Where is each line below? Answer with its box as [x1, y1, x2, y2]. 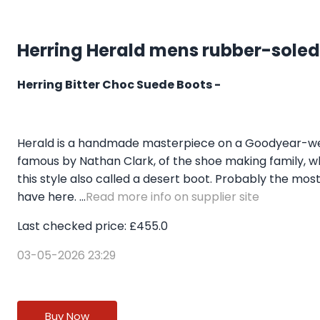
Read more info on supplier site [86, 189, 259, 206]
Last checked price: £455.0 [17, 218, 168, 235]
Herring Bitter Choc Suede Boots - [17, 76, 221, 94]
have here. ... [17, 189, 86, 206]
